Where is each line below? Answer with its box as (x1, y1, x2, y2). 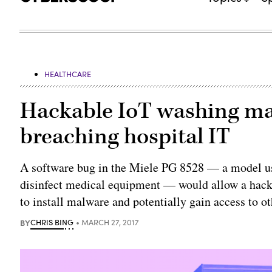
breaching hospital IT (20, 121, 231, 151)
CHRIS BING (30, 216, 74, 228)
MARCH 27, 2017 (81, 216, 140, 228)
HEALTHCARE (44, 68, 92, 80)
